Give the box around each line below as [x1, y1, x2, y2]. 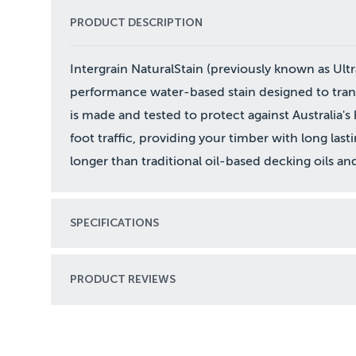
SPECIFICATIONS [70, 215, 159, 230]
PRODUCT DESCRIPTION [70, 15, 203, 29]
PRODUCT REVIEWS [70, 272, 176, 286]
